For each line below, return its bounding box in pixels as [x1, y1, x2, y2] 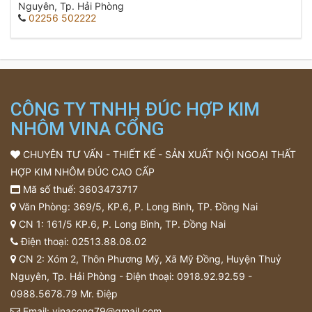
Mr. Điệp [77, 288, 118, 299]
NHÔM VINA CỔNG [10, 118, 164, 139]
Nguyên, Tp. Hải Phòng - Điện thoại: [10, 270, 177, 282]
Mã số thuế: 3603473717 [20, 183, 138, 195]
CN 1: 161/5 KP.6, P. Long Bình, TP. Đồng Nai [16, 218, 226, 230]
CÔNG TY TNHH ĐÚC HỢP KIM [10, 99, 260, 120]
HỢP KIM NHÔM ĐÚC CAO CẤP [10, 166, 155, 178]
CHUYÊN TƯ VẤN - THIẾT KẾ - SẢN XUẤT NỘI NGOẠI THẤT [20, 148, 296, 160]
